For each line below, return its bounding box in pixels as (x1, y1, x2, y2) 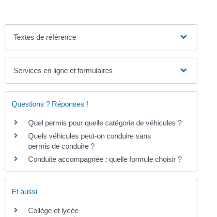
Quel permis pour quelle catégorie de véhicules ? (28, 118, 182, 127)
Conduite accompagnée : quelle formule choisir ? (28, 155, 182, 163)
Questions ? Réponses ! (12, 99, 89, 108)
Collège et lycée (28, 206, 79, 215)
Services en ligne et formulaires (14, 66, 113, 75)
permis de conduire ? (28, 141, 95, 150)
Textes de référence (14, 32, 77, 41)
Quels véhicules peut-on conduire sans (28, 131, 152, 140)
